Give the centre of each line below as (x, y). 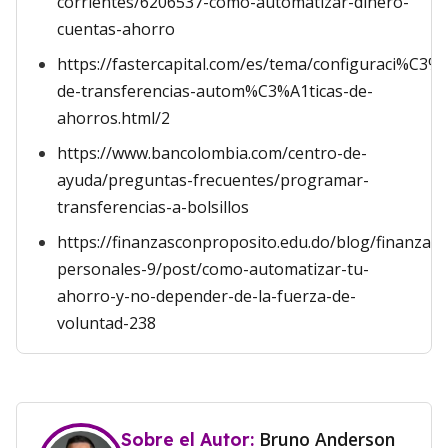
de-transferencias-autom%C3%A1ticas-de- (215, 91)
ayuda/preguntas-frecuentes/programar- (213, 180)
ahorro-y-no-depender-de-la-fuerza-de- (206, 296)
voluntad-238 (106, 323)
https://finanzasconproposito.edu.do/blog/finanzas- (251, 242)
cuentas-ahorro (116, 29)
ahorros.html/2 (113, 118)
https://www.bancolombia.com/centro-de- (212, 153)
